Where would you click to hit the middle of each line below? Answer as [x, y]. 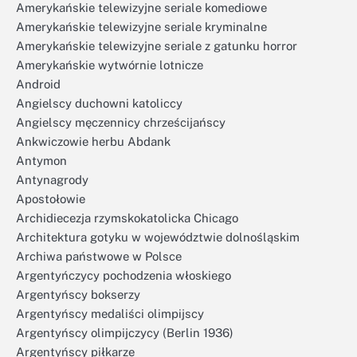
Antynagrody [52, 180]
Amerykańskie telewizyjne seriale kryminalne [141, 27]
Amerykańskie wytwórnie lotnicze [110, 65]
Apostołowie [51, 199]
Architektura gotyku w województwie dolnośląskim [158, 237]
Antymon [41, 161]
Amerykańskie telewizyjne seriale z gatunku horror [157, 46]
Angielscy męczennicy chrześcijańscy [121, 122]
